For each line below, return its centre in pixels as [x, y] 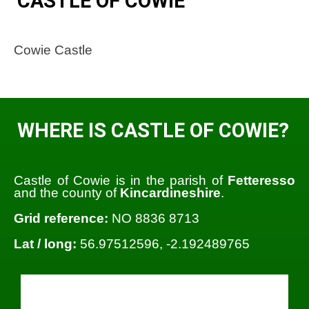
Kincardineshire [170, 192]
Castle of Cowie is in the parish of [121, 180]
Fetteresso [261, 180]
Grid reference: [61, 218]
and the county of [67, 192]
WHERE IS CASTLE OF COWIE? [153, 131]
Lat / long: [45, 244]
